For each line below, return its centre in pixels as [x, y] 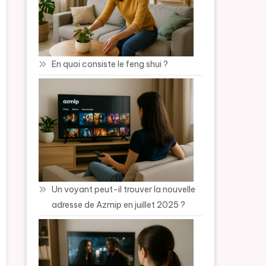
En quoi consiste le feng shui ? [110, 64]
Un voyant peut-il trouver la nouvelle [124, 189]
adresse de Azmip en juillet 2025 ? [119, 205]
